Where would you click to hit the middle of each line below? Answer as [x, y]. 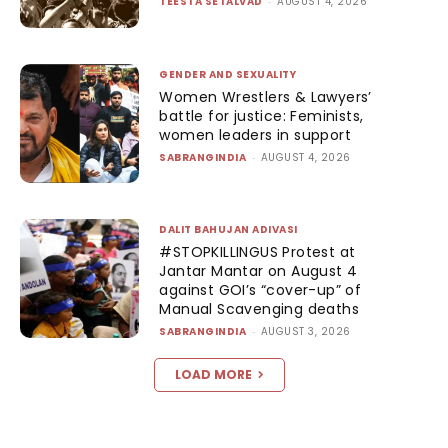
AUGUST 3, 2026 [305, 332]
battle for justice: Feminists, [261, 115]
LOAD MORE [213, 375]
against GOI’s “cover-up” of [260, 290]
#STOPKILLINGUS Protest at [257, 252]
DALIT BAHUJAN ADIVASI [228, 230]
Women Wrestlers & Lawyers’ [265, 96]
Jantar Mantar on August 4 [258, 271]
